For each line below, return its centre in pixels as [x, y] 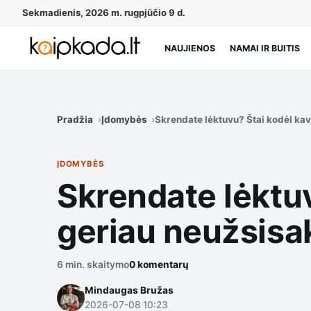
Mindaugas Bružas [129, 290]
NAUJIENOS [190, 48]
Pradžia [75, 119]
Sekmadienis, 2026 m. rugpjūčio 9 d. [104, 12]
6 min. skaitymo [93, 264]
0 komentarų [159, 264]
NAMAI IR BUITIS [264, 48]
